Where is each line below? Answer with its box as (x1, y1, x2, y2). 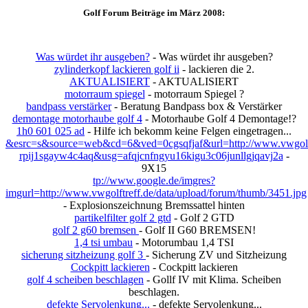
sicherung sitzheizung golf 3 (21, 248, 146, 261)
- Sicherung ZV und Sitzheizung (146, 248, 287, 261)
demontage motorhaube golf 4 (12, 112, 142, 124)
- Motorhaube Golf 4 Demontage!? (142, 112, 296, 124)
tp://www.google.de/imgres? (93, 174, 215, 186)
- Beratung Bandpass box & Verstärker (111, 100, 282, 112)
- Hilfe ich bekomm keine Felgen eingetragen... (85, 124, 291, 137)
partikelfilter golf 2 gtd (74, 211, 171, 223)
